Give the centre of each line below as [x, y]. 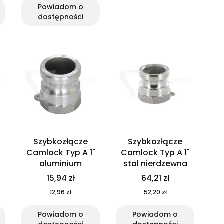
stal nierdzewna [155, 164]
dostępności [61, 17]
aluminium [61, 164]
